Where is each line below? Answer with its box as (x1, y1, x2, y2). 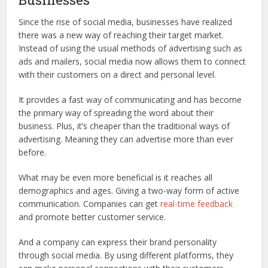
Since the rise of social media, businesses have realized (19, 16, 233, 28)
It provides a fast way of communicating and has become (19, 93, 242, 105)
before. (19, 146, 47, 158)
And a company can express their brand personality (19, 236, 217, 248)
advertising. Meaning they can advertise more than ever (19, 133, 234, 145)
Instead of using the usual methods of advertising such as (19, 42, 243, 54)
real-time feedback (160, 197, 233, 209)
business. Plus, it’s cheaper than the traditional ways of (19, 120, 230, 132)
